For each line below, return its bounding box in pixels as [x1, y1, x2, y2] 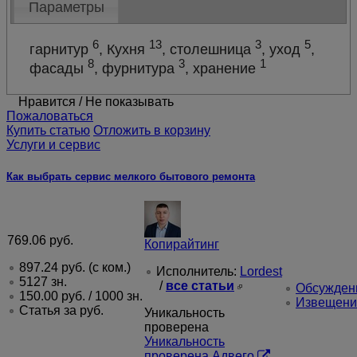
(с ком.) [85, 260, 131, 274]
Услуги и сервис [6, 138, 100, 152]
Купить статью [6, 124, 90, 138]
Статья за [19, 303, 80, 317]
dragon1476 [96, 6, 166, 21]
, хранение [185, 61, 261, 77]
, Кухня [99, 41, 150, 57]
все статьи [166, 278, 234, 292]
